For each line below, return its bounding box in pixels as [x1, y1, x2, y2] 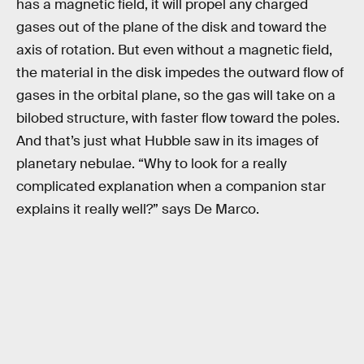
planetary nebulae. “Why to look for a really [16, 154, 287, 172]
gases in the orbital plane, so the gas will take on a [16, 86, 336, 104]
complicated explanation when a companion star [16, 177, 326, 195]
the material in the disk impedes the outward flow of [16, 63, 344, 81]
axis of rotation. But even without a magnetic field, [16, 41, 332, 58]
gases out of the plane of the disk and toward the [16, 18, 327, 36]
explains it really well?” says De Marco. [16, 200, 259, 218]
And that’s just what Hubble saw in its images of [16, 132, 318, 149]
